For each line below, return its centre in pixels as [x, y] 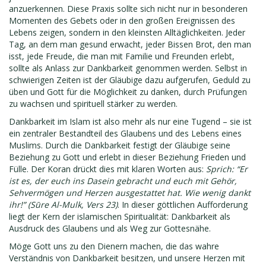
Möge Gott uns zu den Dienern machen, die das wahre [114, 246]
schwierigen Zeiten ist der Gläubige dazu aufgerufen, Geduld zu [130, 80]
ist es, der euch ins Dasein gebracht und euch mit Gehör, [123, 181]
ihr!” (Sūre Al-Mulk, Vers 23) [63, 205]
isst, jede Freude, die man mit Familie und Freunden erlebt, [122, 56]
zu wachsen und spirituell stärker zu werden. [93, 104]
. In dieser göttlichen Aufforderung [183, 205]
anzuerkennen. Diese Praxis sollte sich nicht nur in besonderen [128, 9]
